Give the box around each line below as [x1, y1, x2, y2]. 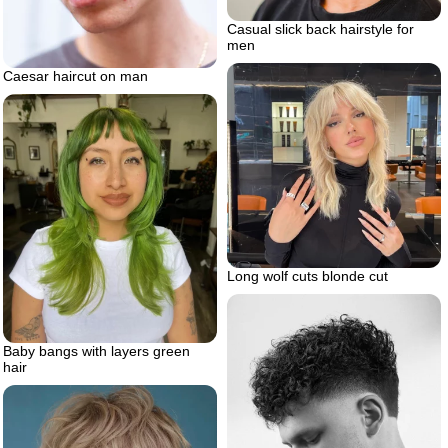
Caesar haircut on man [3, 67, 148, 84]
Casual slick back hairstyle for [227, 20, 414, 37]
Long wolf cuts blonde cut [227, 267, 388, 284]
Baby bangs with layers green [3, 343, 190, 360]
